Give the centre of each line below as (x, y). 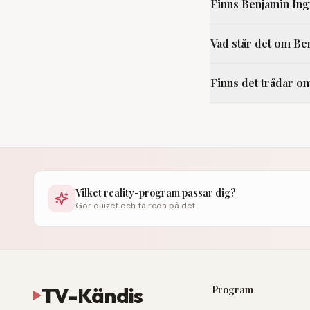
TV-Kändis (92, 295)
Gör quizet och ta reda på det (135, 206)
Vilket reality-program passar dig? (156, 193)
